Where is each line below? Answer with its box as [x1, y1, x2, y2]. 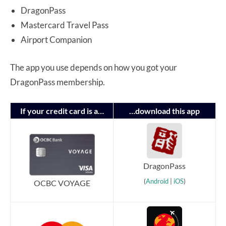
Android [145, 177, 168, 186]
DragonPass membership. [10, 77, 105, 88]
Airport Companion [21, 34, 92, 45]
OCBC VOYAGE [33, 178, 90, 188]
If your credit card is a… [20, 106, 104, 116]
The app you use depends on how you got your [10, 62, 177, 73]
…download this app [129, 106, 200, 116]
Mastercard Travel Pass [21, 20, 108, 31]
